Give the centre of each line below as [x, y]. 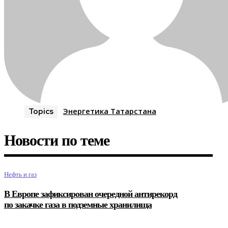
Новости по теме [57, 141]
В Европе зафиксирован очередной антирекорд [91, 195]
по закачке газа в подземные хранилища [78, 205]
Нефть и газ [20, 175]
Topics [41, 112]
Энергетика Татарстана [110, 111]
